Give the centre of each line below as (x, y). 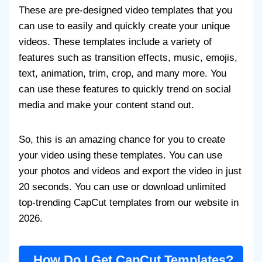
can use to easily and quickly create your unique (124, 26)
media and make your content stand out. (106, 105)
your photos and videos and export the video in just (130, 171)
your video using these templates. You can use (120, 156)
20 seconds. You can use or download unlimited (122, 187)
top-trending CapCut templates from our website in (129, 203)
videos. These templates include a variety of (115, 42)
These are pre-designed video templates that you (125, 11)
